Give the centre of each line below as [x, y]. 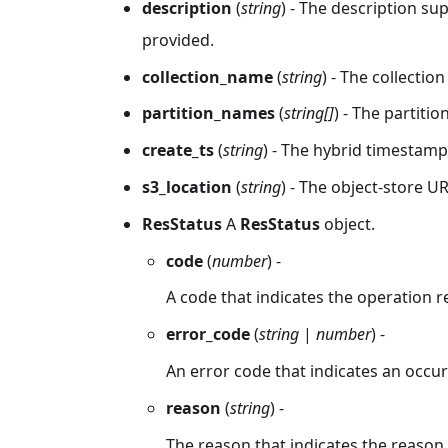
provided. [178, 39]
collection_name [207, 76]
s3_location [187, 186]
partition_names [208, 113]
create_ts [178, 150]
